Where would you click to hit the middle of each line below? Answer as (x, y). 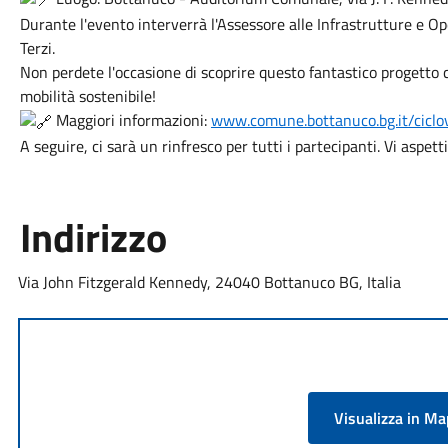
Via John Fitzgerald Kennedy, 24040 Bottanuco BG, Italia (209, 282)
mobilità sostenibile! (87, 96)
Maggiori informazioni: (131, 120)
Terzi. (37, 48)
